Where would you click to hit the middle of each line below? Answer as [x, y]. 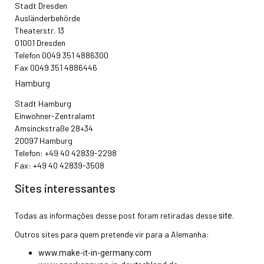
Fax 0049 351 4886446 [56, 67]
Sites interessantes [65, 188]
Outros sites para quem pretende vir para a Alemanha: [112, 234]
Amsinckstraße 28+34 [54, 128]
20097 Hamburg [44, 140]
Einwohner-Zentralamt [55, 115]
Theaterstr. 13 [39, 30]
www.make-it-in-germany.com [95, 253]
